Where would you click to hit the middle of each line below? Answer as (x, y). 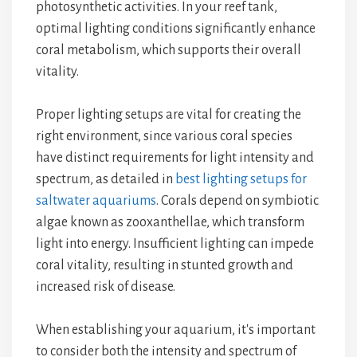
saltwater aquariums (96, 201)
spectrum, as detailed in (106, 179)
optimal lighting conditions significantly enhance (176, 29)
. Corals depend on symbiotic (237, 201)
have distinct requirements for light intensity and (175, 158)
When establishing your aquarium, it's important (176, 330)
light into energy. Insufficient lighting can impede (175, 244)
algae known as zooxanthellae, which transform (170, 222)
